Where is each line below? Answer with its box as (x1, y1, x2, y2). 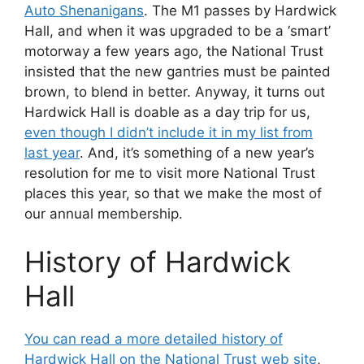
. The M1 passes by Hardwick (144, 2, 336, 19)
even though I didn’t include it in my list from (24, 123, 313, 141)
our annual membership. (24, 205, 183, 222)
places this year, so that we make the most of (24, 184, 322, 201)
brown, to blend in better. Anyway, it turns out (24, 83, 325, 100)
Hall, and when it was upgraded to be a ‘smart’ (24, 22, 331, 39)
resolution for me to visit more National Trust (24, 164, 315, 181)
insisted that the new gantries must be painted (24, 63, 331, 80)
